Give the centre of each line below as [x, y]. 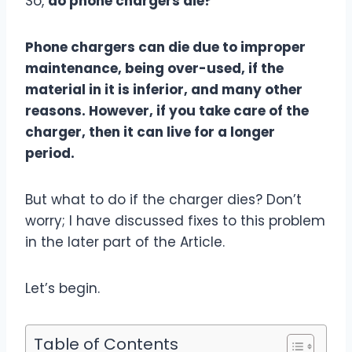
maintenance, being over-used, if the [154, 69]
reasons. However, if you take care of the [167, 111]
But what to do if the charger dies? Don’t [163, 200]
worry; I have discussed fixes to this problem [175, 221]
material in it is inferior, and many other [164, 90]
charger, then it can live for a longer [150, 132]
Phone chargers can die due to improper [165, 48]
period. [51, 154]
